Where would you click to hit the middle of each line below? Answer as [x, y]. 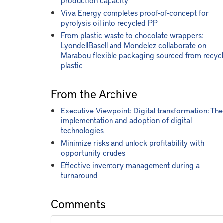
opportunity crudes [93, 152]
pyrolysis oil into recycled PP [109, 22]
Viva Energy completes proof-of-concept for [135, 12]
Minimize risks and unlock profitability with [132, 142]
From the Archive [94, 93]
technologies [82, 130]
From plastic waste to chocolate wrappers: [132, 35]
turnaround [79, 175]
